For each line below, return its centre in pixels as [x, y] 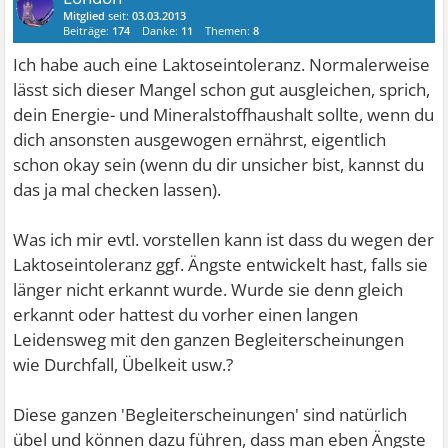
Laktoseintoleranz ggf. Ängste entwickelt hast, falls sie [221, 264]
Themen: [229, 30]
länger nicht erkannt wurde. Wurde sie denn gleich [208, 289]
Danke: [162, 30]
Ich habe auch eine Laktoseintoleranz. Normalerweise [222, 64]
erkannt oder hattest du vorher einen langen [186, 314]
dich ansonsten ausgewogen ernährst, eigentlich [200, 139]
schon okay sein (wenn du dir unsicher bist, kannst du [219, 164]
